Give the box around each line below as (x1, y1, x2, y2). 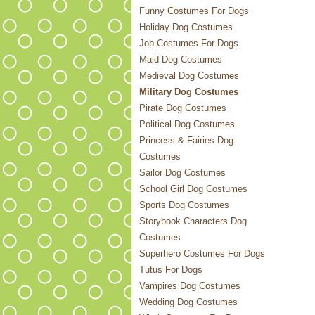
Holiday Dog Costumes (139, 22, 233, 32)
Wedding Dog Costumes (139, 297, 238, 307)
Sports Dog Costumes (139, 200, 229, 210)
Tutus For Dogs (139, 264, 202, 275)
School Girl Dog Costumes (139, 184, 247, 194)
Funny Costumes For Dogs (139, 6, 249, 16)
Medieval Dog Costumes (139, 70, 239, 81)
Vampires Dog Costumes (139, 281, 240, 291)
